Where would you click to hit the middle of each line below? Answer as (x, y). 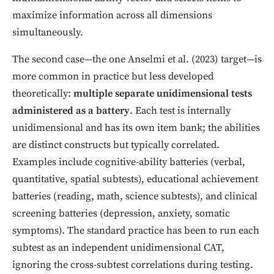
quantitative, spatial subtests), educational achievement (135, 180)
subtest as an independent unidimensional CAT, (118, 248)
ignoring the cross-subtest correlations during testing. (133, 265)
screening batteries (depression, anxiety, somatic (121, 214)
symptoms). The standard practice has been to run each (136, 231)
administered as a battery (71, 111)
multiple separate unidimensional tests (163, 94)
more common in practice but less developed (113, 77)
